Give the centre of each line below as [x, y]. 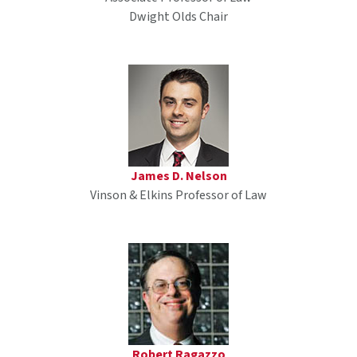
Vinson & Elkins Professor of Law [178, 196]
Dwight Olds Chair [178, 17]
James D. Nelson [178, 177]
